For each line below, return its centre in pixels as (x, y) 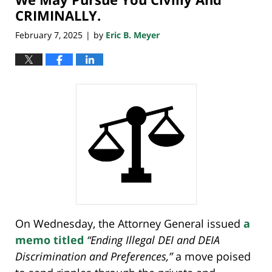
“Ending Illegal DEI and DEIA (153, 240)
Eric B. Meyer (133, 35)
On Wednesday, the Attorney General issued (129, 224)
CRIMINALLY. (58, 15)
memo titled (51, 240)
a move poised (212, 257)
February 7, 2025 (49, 35)
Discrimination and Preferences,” (94, 257)
